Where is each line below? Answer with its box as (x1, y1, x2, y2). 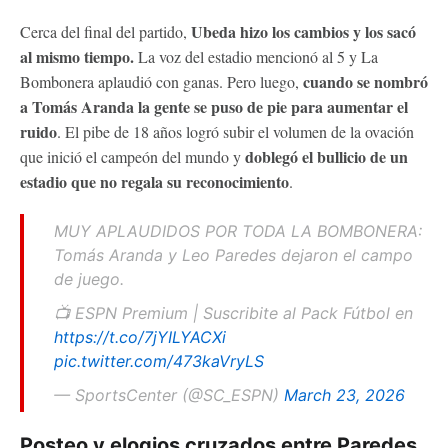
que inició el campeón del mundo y (20, 145, 245, 167)
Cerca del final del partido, (20, 20, 191, 42)
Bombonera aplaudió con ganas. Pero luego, (20, 70, 303, 92)
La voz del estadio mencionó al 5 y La (134, 45, 378, 67)
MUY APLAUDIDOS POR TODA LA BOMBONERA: (54, 220, 422, 241)
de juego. (54, 268, 124, 289)
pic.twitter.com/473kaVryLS (54, 350, 264, 371)
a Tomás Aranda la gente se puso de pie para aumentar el (20, 94, 408, 118)
